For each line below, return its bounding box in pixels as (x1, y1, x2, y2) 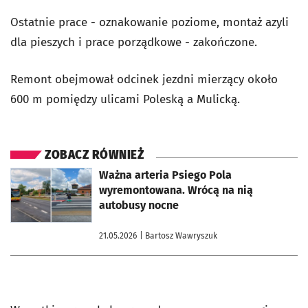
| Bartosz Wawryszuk (140, 230, 217, 241)
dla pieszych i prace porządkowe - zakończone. (10, 34, 264, 49)
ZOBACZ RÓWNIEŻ (45, 147, 144, 162)
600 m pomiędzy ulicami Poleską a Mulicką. (10, 91, 240, 107)
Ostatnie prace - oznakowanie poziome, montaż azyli (10, 14, 289, 30)
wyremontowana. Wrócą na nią (99, 183, 253, 197)
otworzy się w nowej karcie (10, 167, 111, 177)
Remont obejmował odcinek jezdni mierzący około (10, 71, 278, 87)
